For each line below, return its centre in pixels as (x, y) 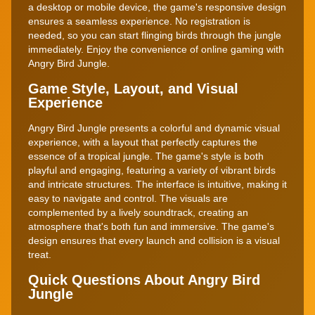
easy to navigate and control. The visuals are (128, 198)
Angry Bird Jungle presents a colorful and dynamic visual (154, 128)
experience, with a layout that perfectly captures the (143, 142)
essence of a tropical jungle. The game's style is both (146, 156)
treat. (40, 254)
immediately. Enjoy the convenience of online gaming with (156, 49)
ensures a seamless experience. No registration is (139, 21)
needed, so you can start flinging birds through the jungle (155, 35)
